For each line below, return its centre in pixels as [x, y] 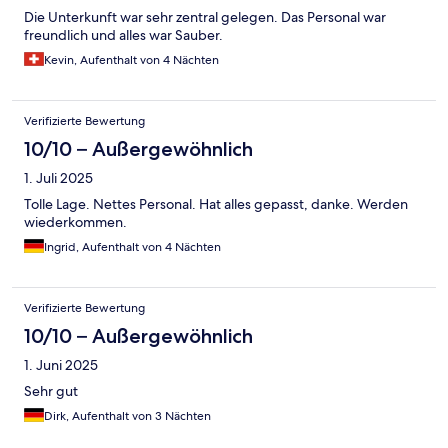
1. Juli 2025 [58, 177]
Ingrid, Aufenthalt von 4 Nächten [132, 246]
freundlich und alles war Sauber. [123, 34]
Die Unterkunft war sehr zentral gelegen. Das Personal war [205, 16]
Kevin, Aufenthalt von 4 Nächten [131, 59]
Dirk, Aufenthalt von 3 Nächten [127, 415]
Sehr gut [51, 390]
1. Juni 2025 [61, 364]
